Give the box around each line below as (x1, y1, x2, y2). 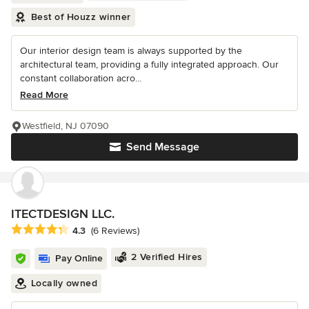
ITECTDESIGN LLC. (11, 206, 114, 221)
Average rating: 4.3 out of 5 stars (10, 222, 167, 237)
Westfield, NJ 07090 (22, 119, 109, 132)
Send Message (126, 139, 199, 154)
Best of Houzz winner (30, 10, 131, 23)
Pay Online (55, 252, 103, 264)
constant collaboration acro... (20, 72, 141, 84)
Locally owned (30, 277, 97, 289)
